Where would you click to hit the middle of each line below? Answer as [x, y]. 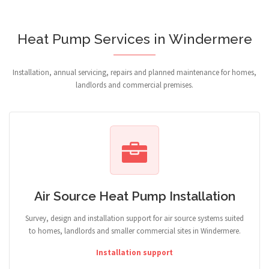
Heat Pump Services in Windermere [134, 39]
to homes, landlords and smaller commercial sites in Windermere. [134, 231]
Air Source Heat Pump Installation [134, 196]
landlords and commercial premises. [134, 85]
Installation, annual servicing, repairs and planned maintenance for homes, [134, 72]
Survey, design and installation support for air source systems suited [134, 218]
